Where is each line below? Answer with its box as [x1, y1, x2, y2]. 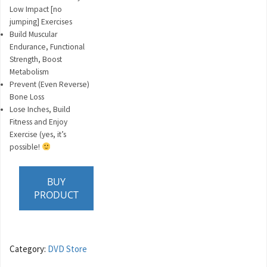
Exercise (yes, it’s [10, 129, 66, 139]
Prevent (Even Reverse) [10, 79, 89, 89]
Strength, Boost [10, 54, 62, 64]
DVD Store [48, 243, 87, 254]
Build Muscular [10, 29, 57, 39]
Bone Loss [10, 91, 44, 102]
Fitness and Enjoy [10, 116, 67, 127]
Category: [10, 243, 48, 254]
